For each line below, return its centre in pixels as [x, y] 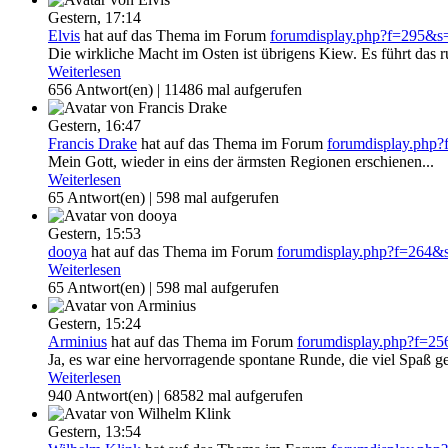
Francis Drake [92, 144]
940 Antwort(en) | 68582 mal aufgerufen [175, 396]
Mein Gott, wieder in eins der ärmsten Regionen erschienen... [241, 162]
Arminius [77, 342]
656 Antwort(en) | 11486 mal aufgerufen [175, 90]
